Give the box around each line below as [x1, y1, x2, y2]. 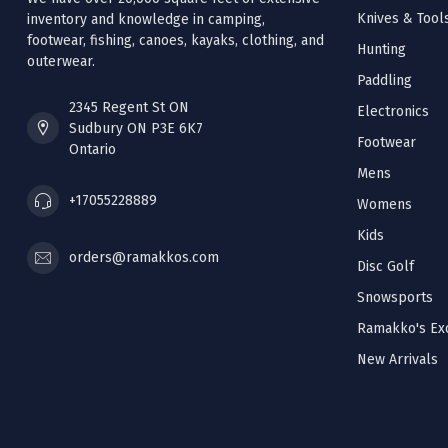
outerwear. [27, 52, 95, 70]
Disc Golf [357, 257, 414, 275]
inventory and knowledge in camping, [27, 10, 265, 28]
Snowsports [357, 288, 433, 306]
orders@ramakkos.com [69, 249, 219, 267]
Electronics [357, 102, 429, 120]
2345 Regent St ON [69, 98, 189, 116]
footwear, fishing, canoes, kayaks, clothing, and [27, 31, 324, 49]
